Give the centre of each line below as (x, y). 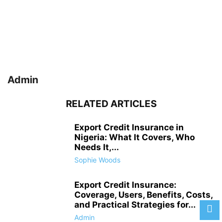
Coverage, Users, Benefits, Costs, (143, 194)
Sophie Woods (97, 160)
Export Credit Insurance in (129, 127)
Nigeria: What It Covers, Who (135, 137)
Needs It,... (97, 147)
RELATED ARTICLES (111, 104)
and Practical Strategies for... (135, 204)
